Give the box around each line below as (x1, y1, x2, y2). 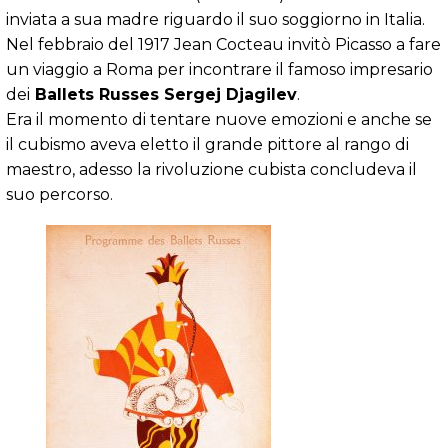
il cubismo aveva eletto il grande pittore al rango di (6, 134, 409, 154)
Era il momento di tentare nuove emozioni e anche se (6, 109, 432, 129)
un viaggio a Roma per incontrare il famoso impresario (6, 59, 433, 79)
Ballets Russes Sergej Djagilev (30, 84, 297, 104)
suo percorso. (6, 184, 113, 204)
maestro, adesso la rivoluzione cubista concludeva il (6, 159, 417, 179)
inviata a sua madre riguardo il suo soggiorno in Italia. (6, 9, 425, 29)
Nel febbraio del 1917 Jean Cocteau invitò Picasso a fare (6, 34, 441, 54)
